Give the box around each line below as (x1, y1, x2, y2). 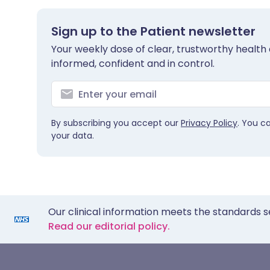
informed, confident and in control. (51, 57, 215, 71)
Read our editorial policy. (48, 219, 170, 233)
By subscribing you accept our (51, 117, 181, 129)
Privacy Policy (181, 117, 237, 129)
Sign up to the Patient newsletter (51, 23, 256, 40)
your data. (51, 130, 94, 142)
